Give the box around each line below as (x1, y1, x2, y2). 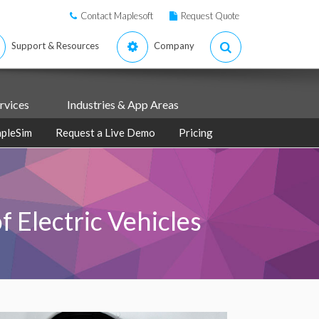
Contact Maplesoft (80, 10, 153, 21)
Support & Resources (11, 40, 99, 51)
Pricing (178, 126, 213, 139)
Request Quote (181, 10, 239, 21)
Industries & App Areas (66, 98, 179, 111)
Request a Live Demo (55, 126, 155, 139)
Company (154, 40, 194, 51)
